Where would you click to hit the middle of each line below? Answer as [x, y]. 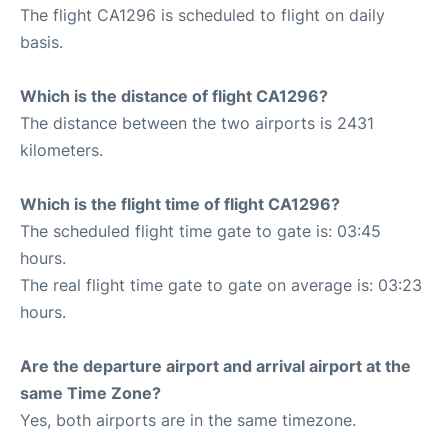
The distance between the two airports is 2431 [197, 123]
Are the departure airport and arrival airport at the [215, 366]
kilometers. [61, 150]
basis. [41, 42]
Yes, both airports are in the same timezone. [188, 420]
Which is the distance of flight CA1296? [174, 96]
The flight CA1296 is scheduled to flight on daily [202, 15]
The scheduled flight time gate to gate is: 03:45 [200, 231]
